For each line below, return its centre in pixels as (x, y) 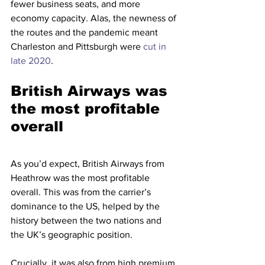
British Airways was (91, 91)
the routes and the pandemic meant (85, 32)
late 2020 (31, 61)
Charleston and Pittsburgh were (77, 46)
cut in (156, 46)
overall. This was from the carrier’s (82, 192)
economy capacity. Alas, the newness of (95, 18)
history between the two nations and (87, 220)
